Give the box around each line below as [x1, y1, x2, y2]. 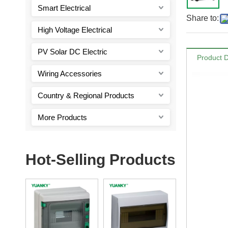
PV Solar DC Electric [38, 47, 107, 56]
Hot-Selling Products [25, 151, 176, 168]
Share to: [186, 13, 219, 22]
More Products [38, 112, 87, 122]
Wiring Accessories [38, 69, 102, 78]
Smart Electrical [38, 3, 91, 12]
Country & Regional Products [38, 91, 134, 100]
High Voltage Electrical [38, 25, 112, 34]
